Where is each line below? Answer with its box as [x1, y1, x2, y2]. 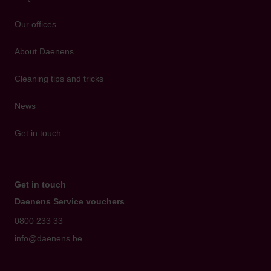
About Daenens [15, 47, 74, 57]
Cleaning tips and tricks [15, 74, 103, 84]
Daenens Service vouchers [15, 197, 125, 207]
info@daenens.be [15, 233, 82, 244]
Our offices [15, 19, 56, 30]
